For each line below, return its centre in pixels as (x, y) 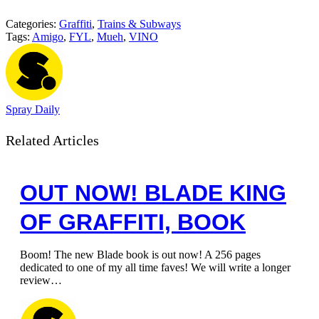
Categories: (32, 24)
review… (41, 280)
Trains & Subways (139, 24)
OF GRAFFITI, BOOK (133, 222)
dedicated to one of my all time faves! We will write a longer (155, 267)
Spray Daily (33, 109)
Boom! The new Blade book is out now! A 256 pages (140, 255)
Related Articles (52, 140)
